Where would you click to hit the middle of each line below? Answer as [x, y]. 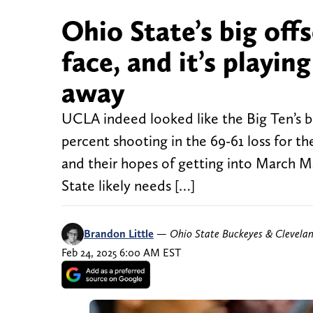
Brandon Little [119, 234]
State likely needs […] [128, 186]
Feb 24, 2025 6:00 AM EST [121, 253]
